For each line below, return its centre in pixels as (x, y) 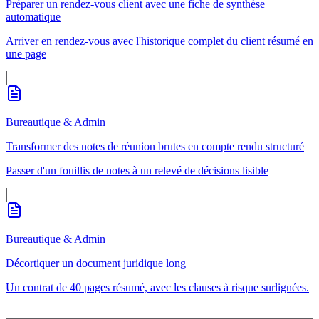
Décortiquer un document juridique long (96, 263)
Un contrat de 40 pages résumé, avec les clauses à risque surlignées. (157, 287)
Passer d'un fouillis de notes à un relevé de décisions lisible (137, 170)
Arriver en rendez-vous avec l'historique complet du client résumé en (159, 41)
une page (26, 53)
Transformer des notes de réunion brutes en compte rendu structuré (155, 146)
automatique (33, 16)
